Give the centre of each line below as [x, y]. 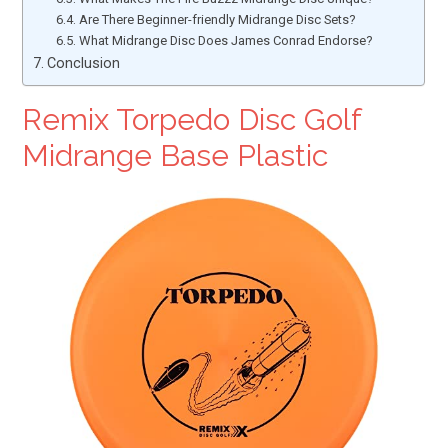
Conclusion [84, 63]
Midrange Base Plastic [175, 155]
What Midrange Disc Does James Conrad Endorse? [225, 40]
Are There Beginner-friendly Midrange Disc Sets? [217, 19]
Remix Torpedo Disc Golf [192, 119]
